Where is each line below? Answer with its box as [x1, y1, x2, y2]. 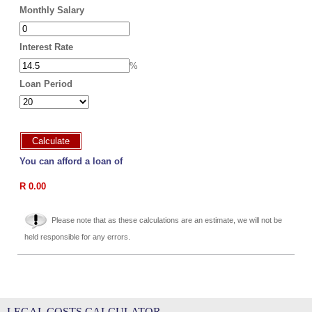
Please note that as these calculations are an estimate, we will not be [52, 216, 282, 225]
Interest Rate [19, 42, 73, 52]
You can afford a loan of [19, 156, 123, 166]
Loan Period [19, 79, 72, 89]
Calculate [32, 136, 70, 146]
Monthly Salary [19, 5, 84, 15]
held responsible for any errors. [24, 233, 130, 241]
